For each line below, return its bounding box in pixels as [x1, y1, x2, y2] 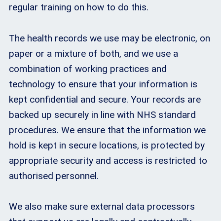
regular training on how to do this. [9, 1, 148, 13]
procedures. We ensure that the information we [9, 124, 206, 136]
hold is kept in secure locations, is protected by [9, 139, 205, 151]
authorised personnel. [9, 170, 99, 182]
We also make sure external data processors [9, 200, 195, 212]
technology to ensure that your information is [9, 78, 197, 90]
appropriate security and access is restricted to [9, 154, 207, 166]
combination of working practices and [9, 63, 167, 74]
